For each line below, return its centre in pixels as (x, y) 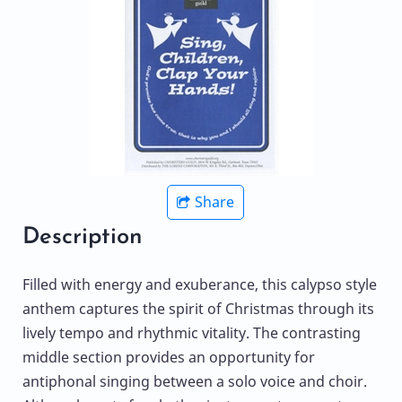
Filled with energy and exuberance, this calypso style (200, 285)
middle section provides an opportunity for (169, 358)
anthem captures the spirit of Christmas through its (198, 309)
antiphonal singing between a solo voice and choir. (195, 382)
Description (83, 238)
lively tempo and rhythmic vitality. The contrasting (192, 333)
